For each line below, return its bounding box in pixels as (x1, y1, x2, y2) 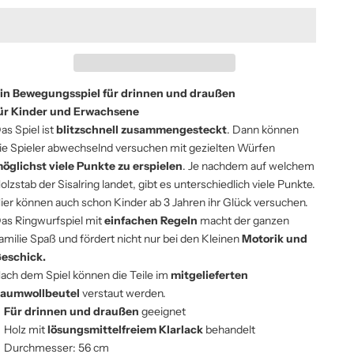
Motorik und (242, 231, 308, 246)
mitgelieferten (171, 267, 249, 282)
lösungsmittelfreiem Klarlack (47, 322, 204, 337)
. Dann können (227, 122, 299, 137)
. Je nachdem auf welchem (183, 158, 315, 173)
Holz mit (4, 322, 48, 337)
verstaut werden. (80, 285, 169, 300)
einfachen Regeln (104, 213, 198, 228)
